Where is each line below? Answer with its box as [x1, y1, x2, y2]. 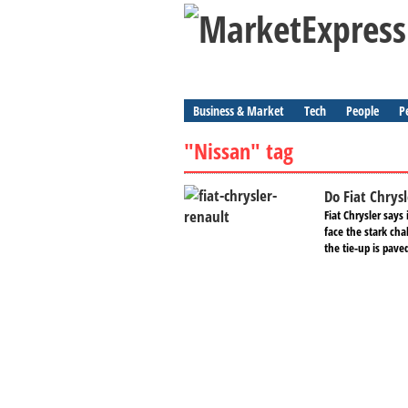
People [346, 102, 379, 119]
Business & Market [193, 102, 284, 119]
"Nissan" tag [184, 136, 293, 166]
